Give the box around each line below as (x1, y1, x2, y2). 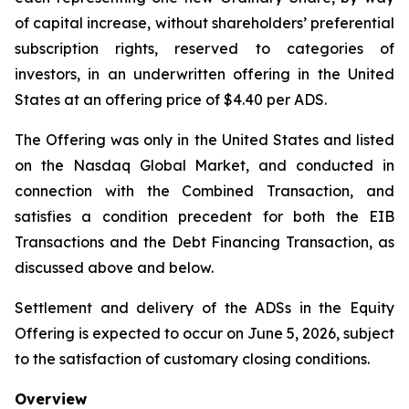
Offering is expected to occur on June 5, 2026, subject (15, 324, 394, 342)
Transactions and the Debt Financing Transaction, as (15, 233, 394, 251)
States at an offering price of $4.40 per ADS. (15, 90, 327, 109)
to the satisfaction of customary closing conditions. (15, 350, 370, 368)
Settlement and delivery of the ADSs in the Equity (15, 299, 394, 317)
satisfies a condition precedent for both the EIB (15, 207, 394, 225)
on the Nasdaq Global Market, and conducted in (15, 156, 394, 174)
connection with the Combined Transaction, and (15, 182, 394, 200)
